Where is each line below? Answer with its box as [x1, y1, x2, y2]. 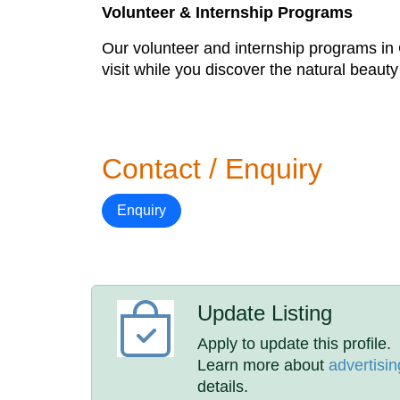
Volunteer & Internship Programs [102, 4, 353, 21]
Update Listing [197, 301, 333, 325]
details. [197, 378, 249, 396]
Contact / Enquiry [102, 153, 322, 185]
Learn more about [197, 356, 329, 374]
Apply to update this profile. [197, 335, 392, 353]
